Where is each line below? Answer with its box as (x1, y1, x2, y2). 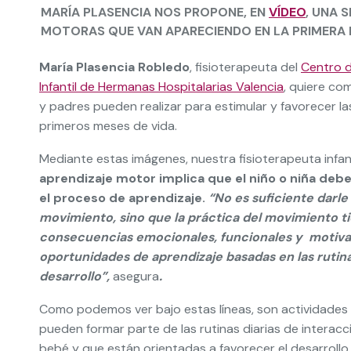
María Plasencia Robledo (39, 59, 190, 75)
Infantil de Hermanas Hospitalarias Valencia (39, 78, 284, 95)
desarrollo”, (39, 268, 113, 284)
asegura (113, 268, 159, 284)
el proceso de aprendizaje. (39, 190, 208, 206)
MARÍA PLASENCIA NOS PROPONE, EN (41, 4, 269, 20)
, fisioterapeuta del (190, 59, 301, 75)
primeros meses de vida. (39, 118, 177, 134)
